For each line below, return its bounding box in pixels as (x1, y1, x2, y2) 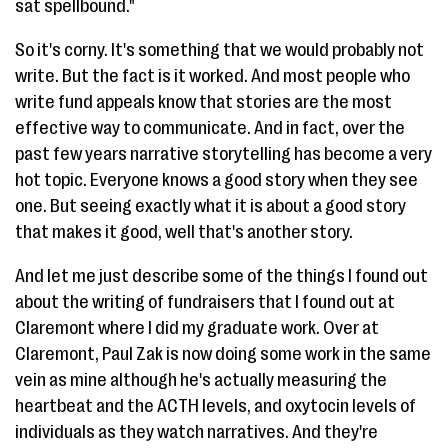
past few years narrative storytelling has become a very (15, 144, 432, 164)
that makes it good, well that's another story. (15, 222, 353, 242)
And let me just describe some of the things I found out (15, 266, 428, 286)
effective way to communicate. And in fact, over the (15, 118, 405, 138)
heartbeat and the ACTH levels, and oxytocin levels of (15, 396, 416, 416)
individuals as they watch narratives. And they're (15, 422, 378, 442)
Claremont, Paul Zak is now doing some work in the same (15, 344, 431, 364)
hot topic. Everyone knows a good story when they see (15, 170, 418, 190)
